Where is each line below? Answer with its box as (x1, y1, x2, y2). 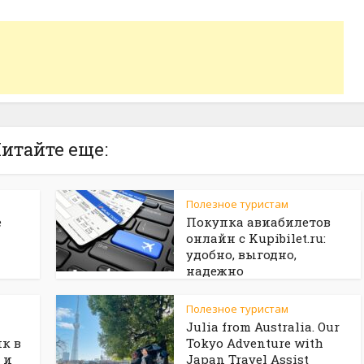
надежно (186, 262, 244, 279)
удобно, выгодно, (186, 246, 297, 262)
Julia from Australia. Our (186, 318, 340, 335)
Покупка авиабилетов (186, 214, 331, 230)
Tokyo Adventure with (186, 335, 323, 351)
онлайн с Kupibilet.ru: (186, 230, 326, 246)
